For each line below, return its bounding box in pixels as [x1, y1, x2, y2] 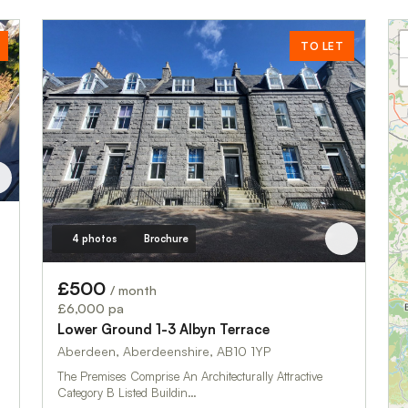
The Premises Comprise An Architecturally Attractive [57, 368, 322, 383]
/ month [110, 281, 157, 298]
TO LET [301, 39, 343, 53]
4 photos [71, 231, 117, 245]
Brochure [143, 231, 189, 245]
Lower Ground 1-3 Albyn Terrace [57, 320, 270, 338]
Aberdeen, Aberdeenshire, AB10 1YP [57, 342, 270, 359]
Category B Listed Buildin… [57, 384, 197, 400]
